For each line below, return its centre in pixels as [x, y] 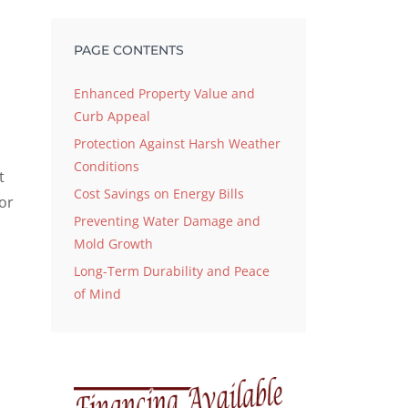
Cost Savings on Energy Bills [159, 194]
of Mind [97, 294]
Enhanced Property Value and [164, 94]
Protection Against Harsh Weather [177, 144]
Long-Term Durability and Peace [172, 271]
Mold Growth [113, 244]
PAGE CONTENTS [129, 51]
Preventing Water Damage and [167, 221]
